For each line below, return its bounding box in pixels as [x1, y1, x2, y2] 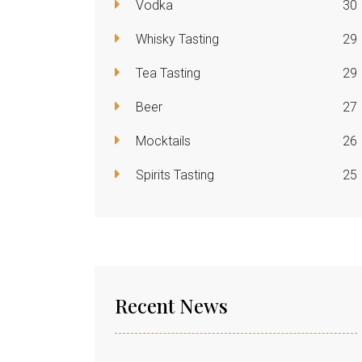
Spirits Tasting [133, 166, 214, 183]
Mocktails [133, 133, 191, 149]
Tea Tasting [133, 65, 200, 81]
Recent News [115, 292, 228, 318]
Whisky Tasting [133, 31, 219, 47]
